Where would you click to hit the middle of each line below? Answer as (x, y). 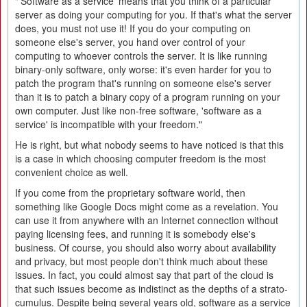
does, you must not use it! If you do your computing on (133, 28)
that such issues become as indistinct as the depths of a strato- (151, 288)
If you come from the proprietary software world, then (130, 193)
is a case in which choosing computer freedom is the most (140, 158)
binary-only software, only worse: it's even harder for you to (143, 69)
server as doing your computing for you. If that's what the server (153, 14)
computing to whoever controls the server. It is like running (141, 56)
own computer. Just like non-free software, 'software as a (138, 110)
